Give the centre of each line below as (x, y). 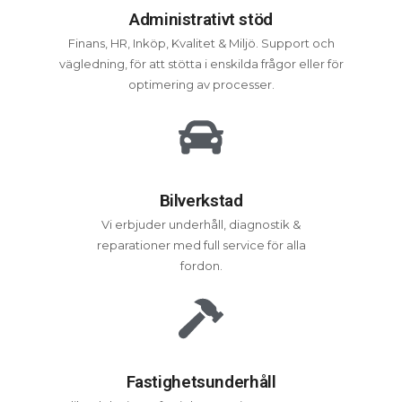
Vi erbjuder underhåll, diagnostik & (201, 224)
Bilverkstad (201, 201)
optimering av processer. (201, 84)
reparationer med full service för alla (201, 245)
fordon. (201, 266)
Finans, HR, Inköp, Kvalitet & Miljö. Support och (201, 43)
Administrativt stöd (201, 19)
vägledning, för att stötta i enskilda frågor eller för (201, 64)
